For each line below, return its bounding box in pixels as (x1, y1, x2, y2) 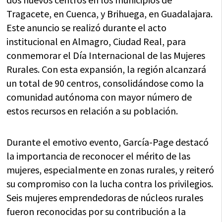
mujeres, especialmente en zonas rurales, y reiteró (6, 163, 215, 176)
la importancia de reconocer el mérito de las (6, 149, 191, 162)
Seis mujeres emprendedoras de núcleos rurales (6, 191, 204, 204)
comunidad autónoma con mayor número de (6, 90, 192, 103)
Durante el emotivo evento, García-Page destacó (6, 135, 209, 148)
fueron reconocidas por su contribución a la (6, 205, 186, 218)
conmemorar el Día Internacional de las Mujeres (6, 49, 206, 61)
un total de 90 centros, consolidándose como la (6, 76, 204, 89)
